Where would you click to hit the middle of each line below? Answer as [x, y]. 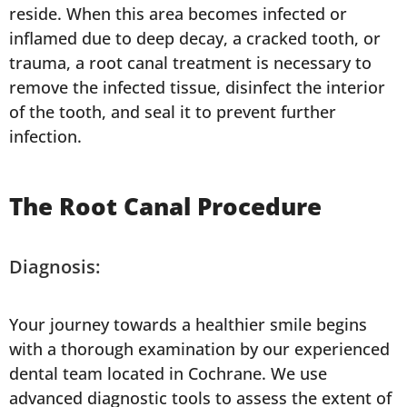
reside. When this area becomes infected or [178, 14]
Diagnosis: [55, 267]
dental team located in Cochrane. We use [168, 374]
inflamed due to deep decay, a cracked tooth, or [195, 39]
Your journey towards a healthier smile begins [188, 325]
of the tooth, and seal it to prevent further [173, 112]
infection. [45, 137]
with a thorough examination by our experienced [199, 349]
